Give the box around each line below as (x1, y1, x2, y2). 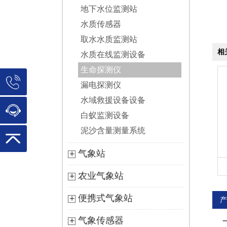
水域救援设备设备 (81, 95, 145, 104)
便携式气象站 (75, 193, 133, 203)
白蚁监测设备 (81, 110, 129, 120)
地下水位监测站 (81, 4, 137, 13)
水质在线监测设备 (81, 50, 145, 59)
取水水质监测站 (81, 34, 137, 44)
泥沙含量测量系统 (81, 126, 145, 135)
